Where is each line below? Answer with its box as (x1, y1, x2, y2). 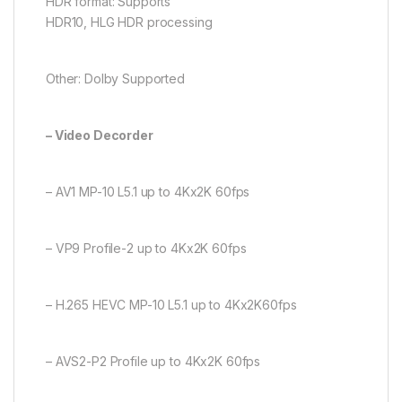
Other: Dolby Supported (46, 70, 185, 86)
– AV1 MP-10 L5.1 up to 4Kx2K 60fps (46, 183, 250, 199)
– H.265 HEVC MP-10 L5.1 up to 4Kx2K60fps (46, 296, 297, 312)
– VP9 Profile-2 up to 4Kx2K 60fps (46, 240, 247, 256)
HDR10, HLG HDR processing (46, 13, 213, 30)
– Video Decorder (46, 127, 153, 143)
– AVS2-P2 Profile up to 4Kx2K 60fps (46, 353, 261, 369)
